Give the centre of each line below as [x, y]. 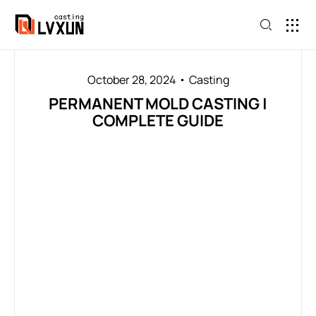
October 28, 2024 [131, 80]
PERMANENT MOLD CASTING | [158, 104]
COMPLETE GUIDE [158, 121]
